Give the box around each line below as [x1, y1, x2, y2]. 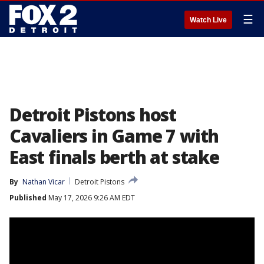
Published [9, 193, 47, 203]
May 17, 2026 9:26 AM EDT [47, 193, 135, 203]
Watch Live [190, 16, 227, 24]
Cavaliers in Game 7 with [9, 124, 219, 148]
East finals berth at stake [9, 145, 219, 169]
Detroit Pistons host [9, 103, 176, 127]
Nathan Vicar [22, 177, 65, 187]
